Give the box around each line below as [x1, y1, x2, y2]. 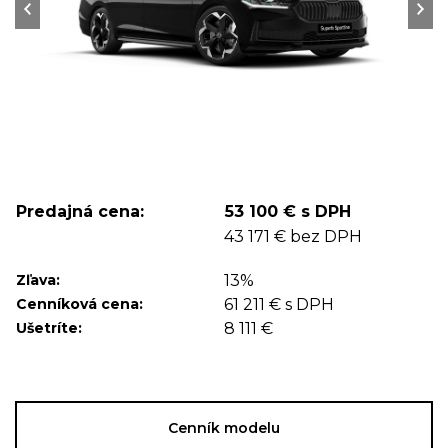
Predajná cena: [16, 202, 144, 221]
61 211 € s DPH [224, 295, 334, 314]
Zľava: [16, 271, 60, 289]
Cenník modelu [168, 419, 280, 437]
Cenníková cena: [16, 295, 143, 313]
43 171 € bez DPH [224, 227, 362, 246]
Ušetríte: [16, 319, 82, 337]
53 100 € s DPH [225, 202, 351, 221]
